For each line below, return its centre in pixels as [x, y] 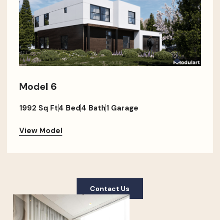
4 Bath [93, 108]
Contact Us [110, 188]
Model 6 [38, 86]
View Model [41, 130]
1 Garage [122, 108]
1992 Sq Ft [38, 108]
